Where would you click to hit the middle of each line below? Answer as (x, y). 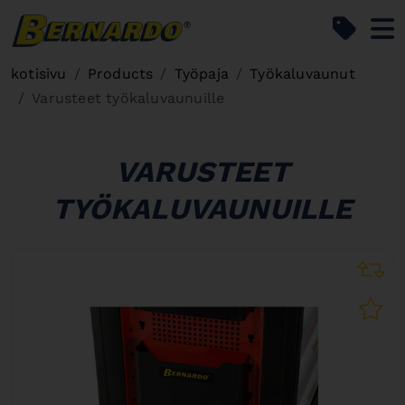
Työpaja (202, 74)
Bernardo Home (248, 26)
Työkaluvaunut (302, 74)
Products (120, 74)
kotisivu (39, 74)
